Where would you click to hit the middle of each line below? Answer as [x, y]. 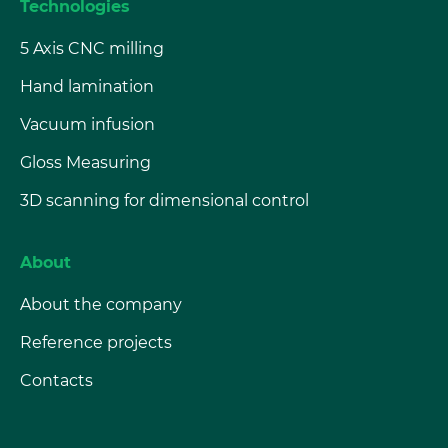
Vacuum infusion [87, 125]
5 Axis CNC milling [92, 49]
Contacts [56, 381]
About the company [101, 305]
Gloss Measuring [85, 163]
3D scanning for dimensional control [164, 201]
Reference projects [96, 343]
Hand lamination [87, 87]
